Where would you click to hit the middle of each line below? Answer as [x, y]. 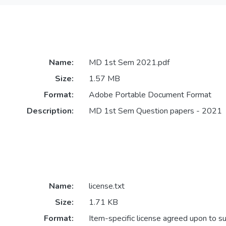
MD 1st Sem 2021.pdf [129, 63]
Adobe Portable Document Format [150, 95]
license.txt [106, 186]
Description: [50, 111]
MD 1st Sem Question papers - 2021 [155, 111]
